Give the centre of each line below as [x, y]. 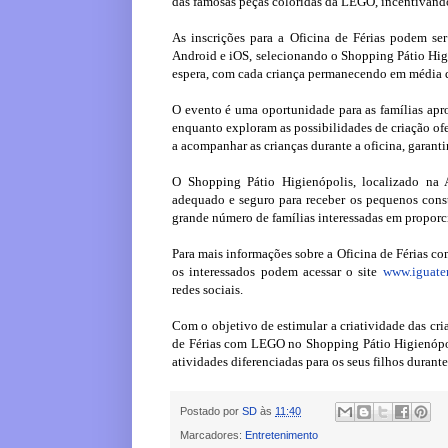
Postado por [211, 410]
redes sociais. [207, 290]
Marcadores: [212, 434]
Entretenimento [281, 434]
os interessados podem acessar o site [277, 272]
